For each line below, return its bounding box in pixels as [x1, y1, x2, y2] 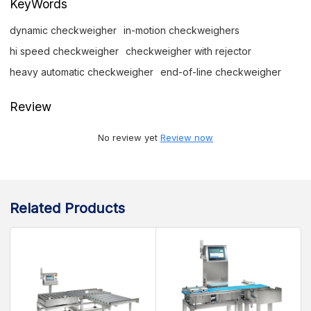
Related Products [10, 199, 126, 217]
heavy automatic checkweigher [10, 65, 154, 78]
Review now [160, 132, 213, 144]
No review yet [98, 132, 160, 144]
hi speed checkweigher [10, 44, 119, 57]
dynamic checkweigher [10, 24, 117, 36]
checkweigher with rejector [126, 44, 252, 57]
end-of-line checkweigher [160, 65, 282, 78]
